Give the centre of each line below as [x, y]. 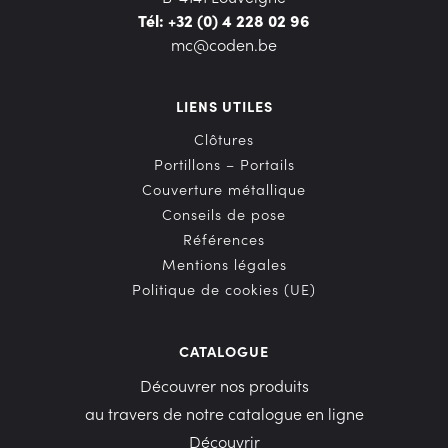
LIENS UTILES [224, 105]
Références [224, 238]
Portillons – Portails [224, 163]
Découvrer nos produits [224, 384]
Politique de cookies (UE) [224, 288]
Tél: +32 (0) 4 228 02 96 [224, 19]
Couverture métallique [224, 188]
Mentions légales [224, 263]
